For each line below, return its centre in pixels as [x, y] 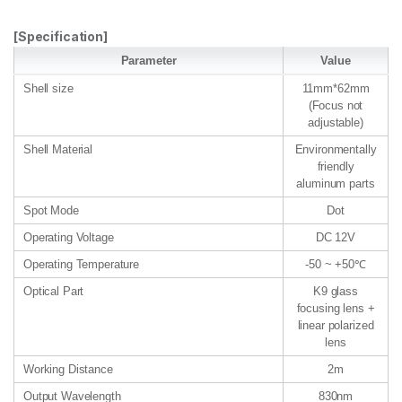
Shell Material [58, 149]
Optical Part [54, 291]
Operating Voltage [69, 237]
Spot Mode [51, 210]
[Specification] [61, 36]
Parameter [149, 60]
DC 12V [336, 237]
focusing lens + [336, 308]
